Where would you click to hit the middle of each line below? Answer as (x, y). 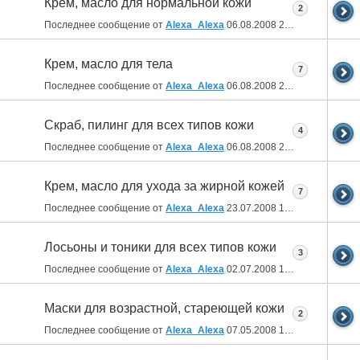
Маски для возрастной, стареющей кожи (164, 309)
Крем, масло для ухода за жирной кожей (164, 186)
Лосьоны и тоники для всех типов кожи (160, 247)
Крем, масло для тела (108, 64)
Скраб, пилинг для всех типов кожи (149, 125)
